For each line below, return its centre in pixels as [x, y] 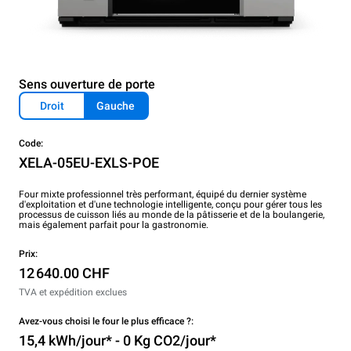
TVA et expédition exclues [73, 293]
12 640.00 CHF [64, 273]
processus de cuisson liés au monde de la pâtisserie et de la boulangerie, [172, 215]
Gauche [116, 106]
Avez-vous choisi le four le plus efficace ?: [106, 322]
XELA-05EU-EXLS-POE [89, 163]
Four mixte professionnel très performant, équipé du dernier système [163, 195]
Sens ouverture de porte [87, 85]
